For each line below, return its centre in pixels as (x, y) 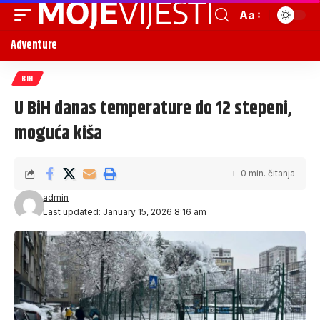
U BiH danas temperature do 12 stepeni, (153, 109)
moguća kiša (58, 134)
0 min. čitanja (268, 173)
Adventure (34, 45)
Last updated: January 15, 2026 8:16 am (125, 212)
